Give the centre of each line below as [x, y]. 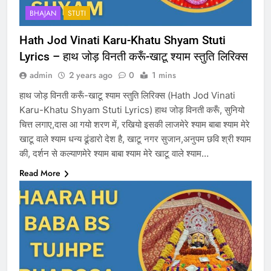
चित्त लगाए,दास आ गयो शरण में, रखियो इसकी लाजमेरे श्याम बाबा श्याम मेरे [135, 125]
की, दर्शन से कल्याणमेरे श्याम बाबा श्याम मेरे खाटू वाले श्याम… [114, 154]
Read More [40, 173]
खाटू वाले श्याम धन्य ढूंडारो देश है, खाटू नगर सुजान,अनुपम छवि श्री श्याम [135, 139]
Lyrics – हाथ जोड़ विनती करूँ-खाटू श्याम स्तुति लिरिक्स [135, 57]
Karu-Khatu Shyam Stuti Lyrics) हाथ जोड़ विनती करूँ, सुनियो [132, 110]
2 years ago [91, 75]
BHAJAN [43, 14]
